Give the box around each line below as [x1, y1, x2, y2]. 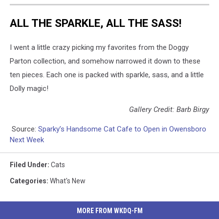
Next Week [10, 135, 44, 144]
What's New [50, 176, 86, 185]
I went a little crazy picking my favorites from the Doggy [10, 43, 189, 52]
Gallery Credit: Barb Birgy [129, 105, 209, 114]
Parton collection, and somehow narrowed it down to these [10, 56, 200, 66]
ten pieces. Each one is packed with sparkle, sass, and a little [10, 70, 204, 79]
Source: [10, 124, 38, 133]
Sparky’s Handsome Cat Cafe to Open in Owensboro [38, 124, 206, 133]
